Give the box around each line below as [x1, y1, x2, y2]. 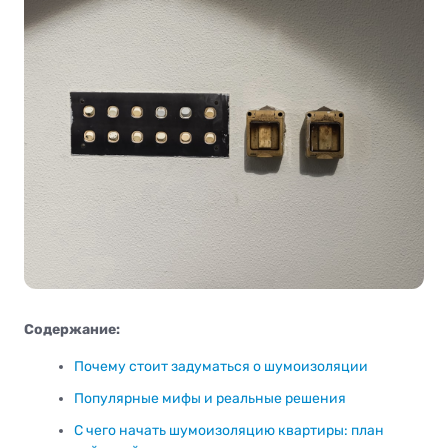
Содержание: [24, 320, 120, 338]
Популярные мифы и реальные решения [74, 390, 346, 408]
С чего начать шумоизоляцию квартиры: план [74, 422, 384, 440]
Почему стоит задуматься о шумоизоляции [74, 357, 368, 375]
